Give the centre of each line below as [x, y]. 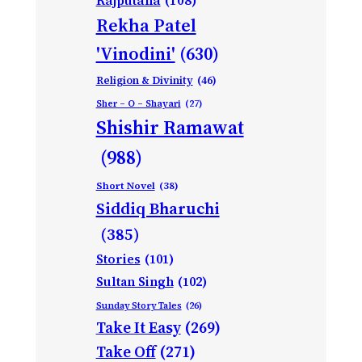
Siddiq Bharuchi [158, 208]
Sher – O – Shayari [138, 103]
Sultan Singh [135, 281]
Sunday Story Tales [139, 305]
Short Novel [125, 185]
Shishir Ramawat [170, 127]
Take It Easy [138, 327]
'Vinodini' [135, 53]
